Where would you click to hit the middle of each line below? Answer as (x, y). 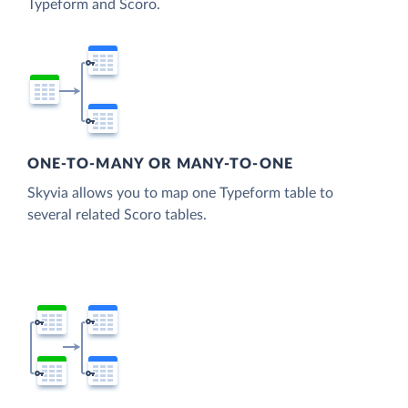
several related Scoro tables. (117, 215)
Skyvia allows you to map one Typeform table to (180, 194)
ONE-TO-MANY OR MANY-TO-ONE (160, 164)
